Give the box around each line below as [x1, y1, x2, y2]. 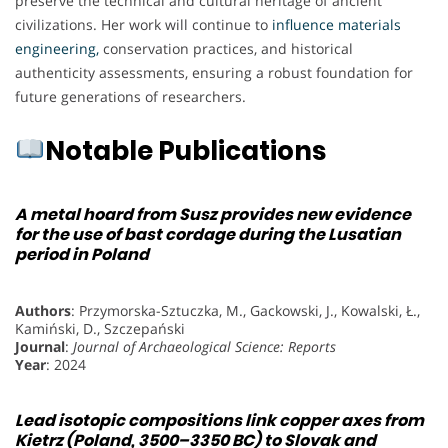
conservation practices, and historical [99, 38, 353, 58]
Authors [15, 301, 71, 321]
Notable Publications [44, 132, 326, 169]
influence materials [272, 14, 401, 34]
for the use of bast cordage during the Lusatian [15, 222, 401, 246]
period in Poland [15, 242, 149, 266]
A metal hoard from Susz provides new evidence [15, 202, 411, 226]
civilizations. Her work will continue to [15, 14, 272, 34]
